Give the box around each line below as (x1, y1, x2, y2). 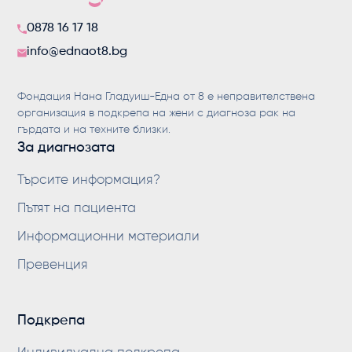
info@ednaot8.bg (27, 45, 128, 58)
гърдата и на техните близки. (17, 123, 171, 135)
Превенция (17, 258, 89, 272)
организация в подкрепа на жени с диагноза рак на (17, 107, 296, 119)
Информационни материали (17, 229, 200, 244)
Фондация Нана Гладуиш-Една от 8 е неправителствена (17, 90, 316, 102)
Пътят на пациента (17, 201, 137, 215)
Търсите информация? (17, 173, 161, 187)
